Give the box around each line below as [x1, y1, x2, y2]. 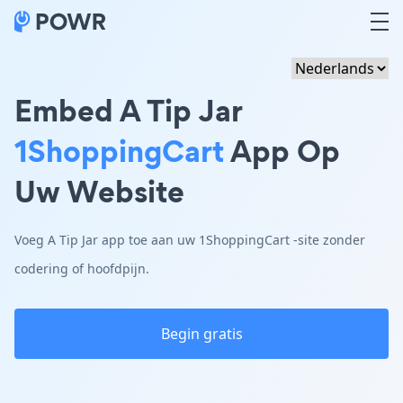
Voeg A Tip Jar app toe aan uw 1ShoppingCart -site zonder [14, 231, 365, 248]
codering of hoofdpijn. [14, 260, 149, 277]
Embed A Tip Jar [14, 89, 242, 131]
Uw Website [14, 170, 184, 212]
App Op [224, 130, 340, 172]
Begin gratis [160, 324, 243, 344]
